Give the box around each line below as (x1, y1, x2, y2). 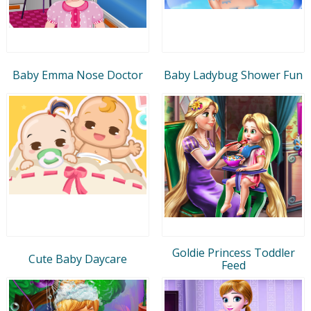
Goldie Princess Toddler (171, 244, 295, 260)
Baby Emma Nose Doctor (12, 67, 143, 83)
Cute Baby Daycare (28, 251, 127, 267)
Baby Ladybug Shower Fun (164, 67, 303, 83)
